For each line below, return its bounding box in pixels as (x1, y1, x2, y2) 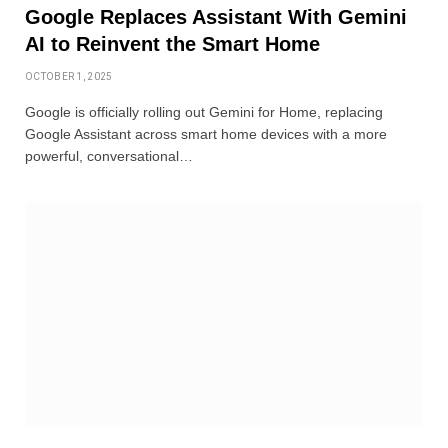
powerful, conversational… (25, 147, 193, 164)
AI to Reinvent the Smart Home (25, 32, 320, 55)
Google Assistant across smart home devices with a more (25, 125, 387, 142)
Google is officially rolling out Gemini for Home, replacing (25, 103, 383, 120)
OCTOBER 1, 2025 (25, 70, 113, 82)
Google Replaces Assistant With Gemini (25, 5, 407, 28)
